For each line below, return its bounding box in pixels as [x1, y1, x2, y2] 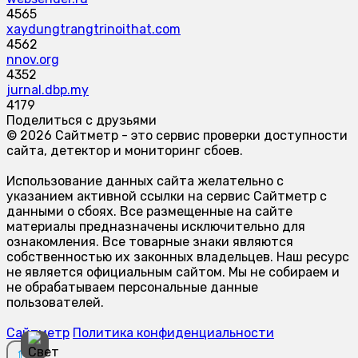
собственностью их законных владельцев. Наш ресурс [6, 249, 349, 265]
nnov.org [6, 51, 59, 67]
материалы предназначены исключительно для [6, 218, 305, 234]
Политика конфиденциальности [73, 324, 274, 340]
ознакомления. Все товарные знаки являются [6, 233, 293, 249]
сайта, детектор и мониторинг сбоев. [6, 142, 243, 158]
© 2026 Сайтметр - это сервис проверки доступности [6, 127, 348, 143]
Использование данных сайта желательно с [6, 173, 284, 189]
